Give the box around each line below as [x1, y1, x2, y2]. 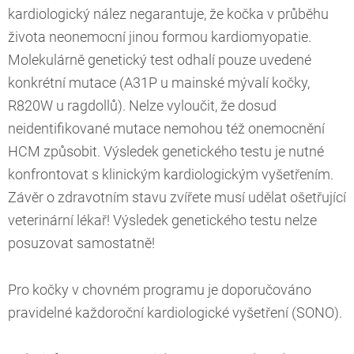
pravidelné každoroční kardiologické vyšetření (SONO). [8, 305, 342, 322]
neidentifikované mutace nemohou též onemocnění [8, 121, 325, 137]
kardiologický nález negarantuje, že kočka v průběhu [8, 6, 329, 23]
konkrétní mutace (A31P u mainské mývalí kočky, [8, 75, 310, 92]
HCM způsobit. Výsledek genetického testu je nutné [8, 144, 324, 160]
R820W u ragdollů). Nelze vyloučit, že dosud [8, 98, 277, 115]
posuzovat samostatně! [8, 235, 155, 252]
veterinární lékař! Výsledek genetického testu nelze [8, 213, 317, 229]
